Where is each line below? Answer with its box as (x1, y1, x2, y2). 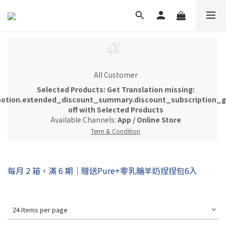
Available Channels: (50, 114, 118, 125)
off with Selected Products (68, 104, 163, 115)
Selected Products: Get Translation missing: (36, 84, 195, 94)
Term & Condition (91, 126, 140, 135)
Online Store (136, 114, 181, 125)
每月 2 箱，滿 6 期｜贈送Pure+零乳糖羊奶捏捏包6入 (8, 164, 197, 177)
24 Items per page (13, 204, 68, 214)
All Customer (93, 69, 138, 80)
